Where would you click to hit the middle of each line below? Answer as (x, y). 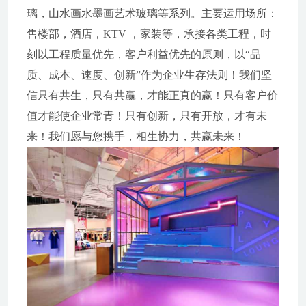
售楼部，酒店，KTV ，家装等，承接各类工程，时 (149, 34)
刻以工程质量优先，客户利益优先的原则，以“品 (143, 54)
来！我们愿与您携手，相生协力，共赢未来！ (136, 136)
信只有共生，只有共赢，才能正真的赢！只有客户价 (152, 95)
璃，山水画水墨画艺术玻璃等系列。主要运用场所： (152, 13)
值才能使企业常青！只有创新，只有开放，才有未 (147, 116)
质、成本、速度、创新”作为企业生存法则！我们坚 (149, 75)
